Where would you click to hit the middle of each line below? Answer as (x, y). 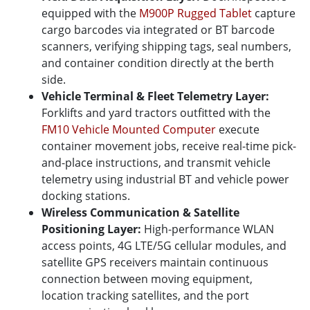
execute (238, 129)
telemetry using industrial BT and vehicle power (165, 179)
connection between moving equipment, (147, 279)
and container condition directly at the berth (158, 63)
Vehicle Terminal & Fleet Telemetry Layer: (155, 96)
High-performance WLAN (208, 229)
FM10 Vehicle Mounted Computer (129, 129)
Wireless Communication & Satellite (140, 212)
